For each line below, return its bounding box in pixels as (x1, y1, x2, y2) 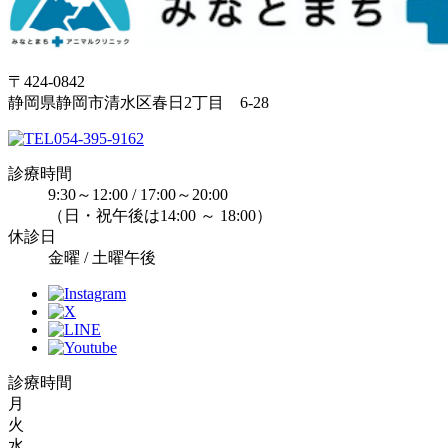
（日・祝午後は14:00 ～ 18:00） (48, 207, 272, 224)
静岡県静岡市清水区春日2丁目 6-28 (8, 94, 269, 111)
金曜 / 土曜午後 (48, 249, 156, 266)
